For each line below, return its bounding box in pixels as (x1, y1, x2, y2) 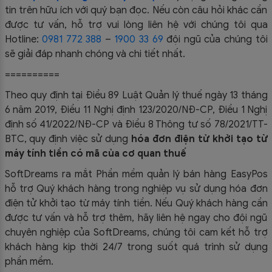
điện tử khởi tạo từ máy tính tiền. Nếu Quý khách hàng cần (4, 197, 268, 209)
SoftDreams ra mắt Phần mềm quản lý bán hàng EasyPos (4, 168, 268, 180)
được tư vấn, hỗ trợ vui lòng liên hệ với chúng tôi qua (4, 18, 268, 31)
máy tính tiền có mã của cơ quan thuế (4, 147, 189, 160)
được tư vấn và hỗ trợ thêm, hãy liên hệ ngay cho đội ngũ (4, 211, 268, 224)
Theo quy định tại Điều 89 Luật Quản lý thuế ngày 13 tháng (4, 89, 268, 101)
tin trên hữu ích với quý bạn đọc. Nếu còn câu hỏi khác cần (4, 4, 268, 16)
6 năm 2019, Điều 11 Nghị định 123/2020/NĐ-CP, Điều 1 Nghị (4, 103, 268, 116)
